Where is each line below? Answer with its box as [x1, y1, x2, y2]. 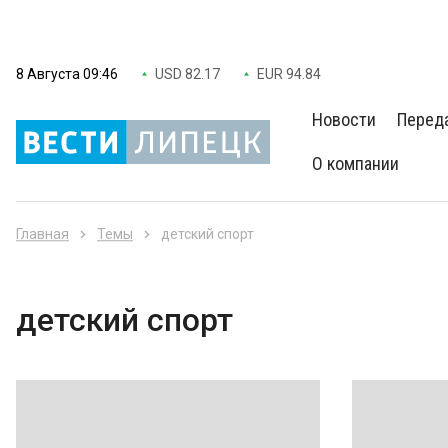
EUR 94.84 [257, 66, 321, 82]
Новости [312, 109, 377, 130]
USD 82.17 [155, 66, 220, 82]
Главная [16, 226, 69, 242]
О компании [312, 153, 400, 174]
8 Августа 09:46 [16, 66, 118, 82]
